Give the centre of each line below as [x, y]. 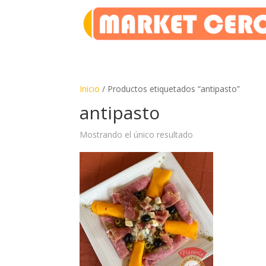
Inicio [90, 89]
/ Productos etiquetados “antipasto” [170, 89]
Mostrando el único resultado [137, 134]
